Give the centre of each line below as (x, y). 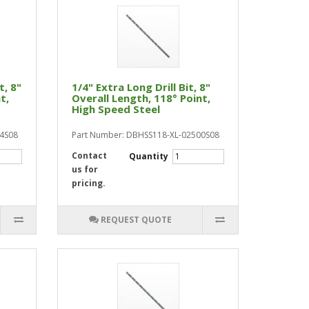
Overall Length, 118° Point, (141, 98)
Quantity (149, 156)
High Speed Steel (116, 109)
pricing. (89, 183)
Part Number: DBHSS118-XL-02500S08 (146, 135)
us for (85, 169)
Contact (90, 156)
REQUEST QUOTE (136, 220)
